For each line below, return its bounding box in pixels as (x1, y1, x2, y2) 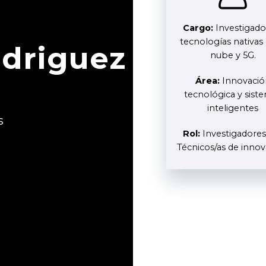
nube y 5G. (210, 50, 256, 61)
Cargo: (182, 23, 216, 33)
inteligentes (207, 103, 258, 113)
